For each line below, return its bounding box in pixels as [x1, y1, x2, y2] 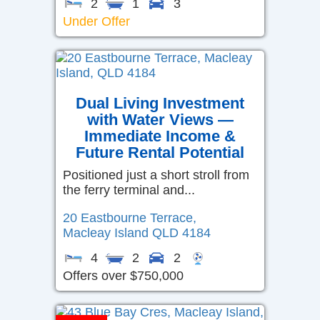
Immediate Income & [84, 126, 236, 145]
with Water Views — [86, 110, 234, 129]
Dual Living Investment [76, 94, 244, 112]
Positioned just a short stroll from [63, 167, 249, 182]
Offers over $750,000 [63, 268, 184, 283]
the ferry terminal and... [63, 182, 195, 197]
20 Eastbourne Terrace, [63, 210, 196, 225]
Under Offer [63, 14, 130, 29]
